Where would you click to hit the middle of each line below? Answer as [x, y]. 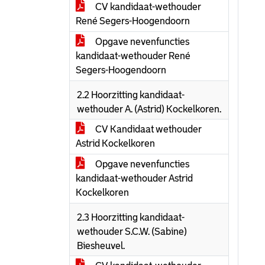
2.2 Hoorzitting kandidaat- [131, 95]
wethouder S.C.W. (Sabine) [132, 232]
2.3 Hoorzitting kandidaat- [131, 217]
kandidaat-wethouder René [133, 56]
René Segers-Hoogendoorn [133, 21]
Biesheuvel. [101, 246]
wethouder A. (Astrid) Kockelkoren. [149, 109]
